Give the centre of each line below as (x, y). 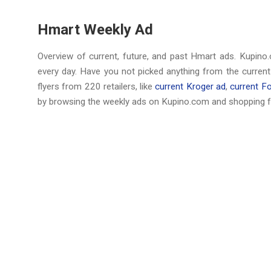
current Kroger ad (191, 87)
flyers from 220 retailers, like (96, 87)
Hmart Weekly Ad (95, 30)
